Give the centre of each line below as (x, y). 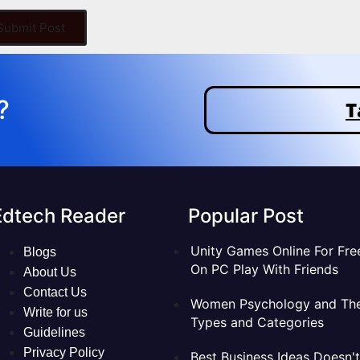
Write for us (55, 312)
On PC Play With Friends (264, 269)
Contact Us (55, 292)
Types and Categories (257, 322)
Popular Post (246, 215)
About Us (50, 272)
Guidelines (54, 332)
